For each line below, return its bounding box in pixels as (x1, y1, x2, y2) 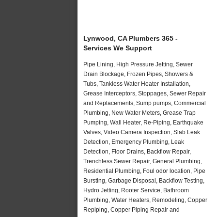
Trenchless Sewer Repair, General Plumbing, (83, 157, 202, 165)
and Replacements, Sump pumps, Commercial (83, 99, 206, 107)
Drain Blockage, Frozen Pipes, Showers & (83, 70, 193, 77)
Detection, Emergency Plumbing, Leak (83, 138, 184, 145)
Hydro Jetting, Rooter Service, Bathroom (83, 186, 189, 194)
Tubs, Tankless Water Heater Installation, (83, 80, 190, 87)
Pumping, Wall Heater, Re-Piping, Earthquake (83, 119, 203, 126)
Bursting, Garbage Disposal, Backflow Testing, (83, 177, 204, 184)
